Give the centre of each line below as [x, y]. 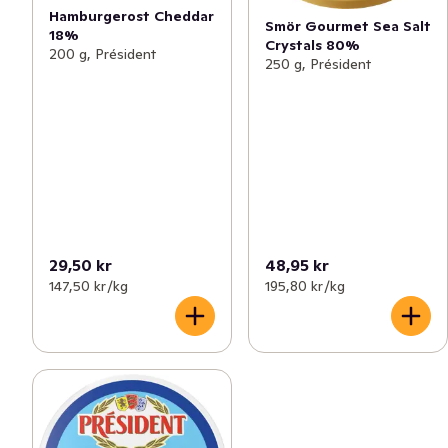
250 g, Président [318, 64]
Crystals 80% [312, 45]
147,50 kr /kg [88, 285]
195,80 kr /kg [305, 285]
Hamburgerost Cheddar [131, 15]
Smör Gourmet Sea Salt [348, 26]
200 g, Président [102, 53]
